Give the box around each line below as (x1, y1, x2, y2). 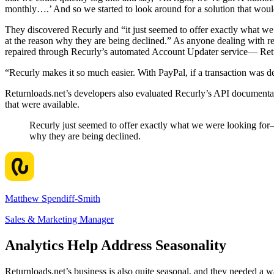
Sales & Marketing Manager (5, 214, 114, 225)
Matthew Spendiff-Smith (5, 193, 100, 204)
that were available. (5, 99, 80, 110)
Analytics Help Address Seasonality (5, 237, 226, 254)
